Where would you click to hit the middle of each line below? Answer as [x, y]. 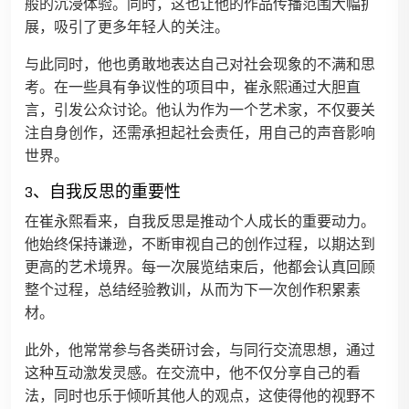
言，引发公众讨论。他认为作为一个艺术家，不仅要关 [200, 111]
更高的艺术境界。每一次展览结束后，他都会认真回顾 [200, 268]
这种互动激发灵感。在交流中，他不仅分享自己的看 [193, 374]
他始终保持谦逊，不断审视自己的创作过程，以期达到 [200, 246]
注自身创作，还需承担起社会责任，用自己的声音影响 [200, 134]
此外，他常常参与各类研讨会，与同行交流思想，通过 [200, 351]
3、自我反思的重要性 [103, 193]
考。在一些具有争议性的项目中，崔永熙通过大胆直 [193, 89]
